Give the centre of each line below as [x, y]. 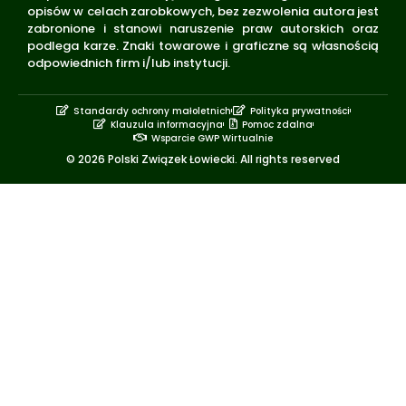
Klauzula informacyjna [167, 124]
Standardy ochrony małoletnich [152, 111]
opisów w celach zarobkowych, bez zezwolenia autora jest [203, 12]
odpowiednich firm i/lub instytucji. [130, 63]
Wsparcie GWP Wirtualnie [212, 138]
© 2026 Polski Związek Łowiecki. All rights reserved [203, 159]
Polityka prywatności [300, 111]
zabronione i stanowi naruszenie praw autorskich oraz [203, 29]
